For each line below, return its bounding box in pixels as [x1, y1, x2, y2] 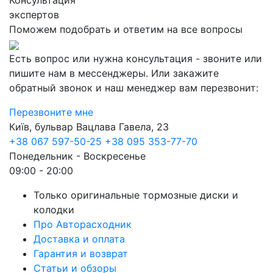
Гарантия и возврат [34, 247, 128, 260]
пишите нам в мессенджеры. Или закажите [9, 67, 219, 79]
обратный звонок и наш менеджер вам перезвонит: [9, 82, 258, 94]
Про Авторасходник [34, 218, 132, 230]
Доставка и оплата [34, 233, 125, 245]
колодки [34, 204, 74, 216]
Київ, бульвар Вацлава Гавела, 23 [9, 121, 169, 133]
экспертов [9, 9, 59, 21]
